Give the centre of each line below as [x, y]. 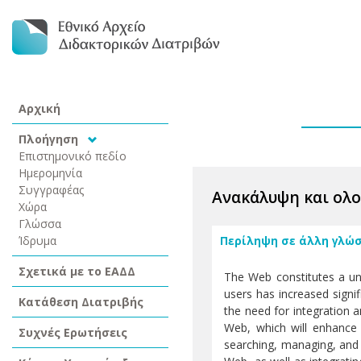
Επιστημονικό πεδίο [73, 156]
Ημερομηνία [50, 173]
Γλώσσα [40, 224]
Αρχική [39, 108]
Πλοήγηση [50, 139]
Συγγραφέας [52, 190]
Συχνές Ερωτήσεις [73, 332]
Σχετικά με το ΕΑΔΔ [77, 271]
